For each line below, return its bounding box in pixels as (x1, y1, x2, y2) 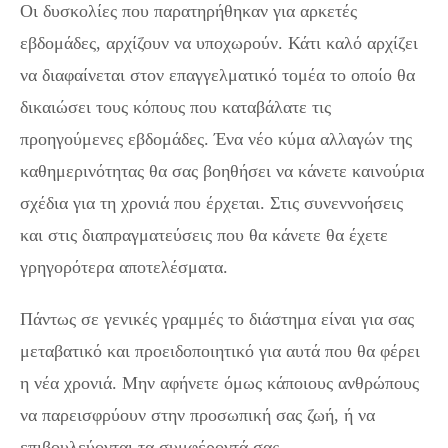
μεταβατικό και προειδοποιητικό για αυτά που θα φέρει (20, 341, 420, 362)
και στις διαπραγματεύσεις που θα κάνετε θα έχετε (20, 225, 388, 246)
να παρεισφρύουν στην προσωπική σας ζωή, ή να (20, 405, 375, 426)
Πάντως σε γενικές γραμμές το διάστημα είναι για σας (20, 309, 414, 330)
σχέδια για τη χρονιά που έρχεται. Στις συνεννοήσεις (20, 193, 403, 214)
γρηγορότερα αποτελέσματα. (20, 257, 228, 278)
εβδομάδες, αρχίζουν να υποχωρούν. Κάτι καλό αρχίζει (20, 33, 418, 54)
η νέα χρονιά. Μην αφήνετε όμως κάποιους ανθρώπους (20, 373, 419, 394)
